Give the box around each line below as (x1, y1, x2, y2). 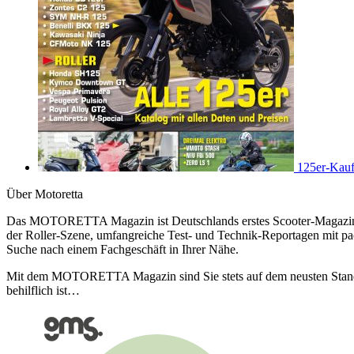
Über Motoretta (6, 187, 83, 201)
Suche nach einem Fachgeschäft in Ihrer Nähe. (6, 243, 239, 257)
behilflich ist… (6, 284, 80, 298)
